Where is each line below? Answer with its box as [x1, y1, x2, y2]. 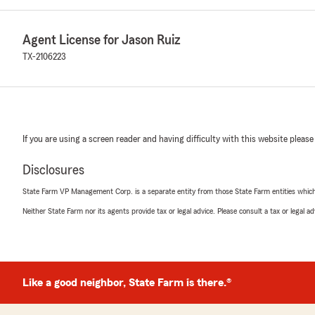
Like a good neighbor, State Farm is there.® [22, 277, 231, 288]
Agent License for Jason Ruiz [22, 33, 181, 47]
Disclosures [22, 163, 84, 177]
